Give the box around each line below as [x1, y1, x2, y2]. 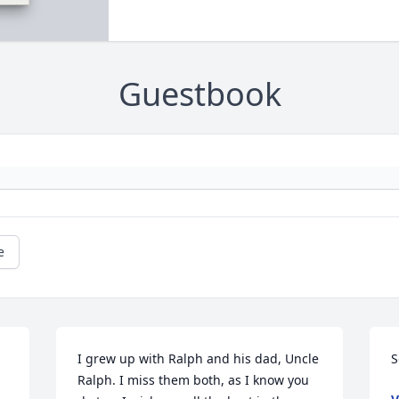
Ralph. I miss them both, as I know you [77, 371, 310, 389]
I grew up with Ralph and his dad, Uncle [77, 350, 320, 368]
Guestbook [118, 72, 281, 117]
